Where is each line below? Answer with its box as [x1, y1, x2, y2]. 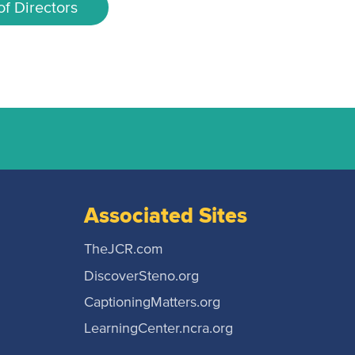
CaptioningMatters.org [83, 295, 220, 310]
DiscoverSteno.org [83, 269, 199, 284]
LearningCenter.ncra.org [83, 322, 233, 337]
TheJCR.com [83, 242, 163, 258]
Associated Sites [83, 200, 247, 232]
